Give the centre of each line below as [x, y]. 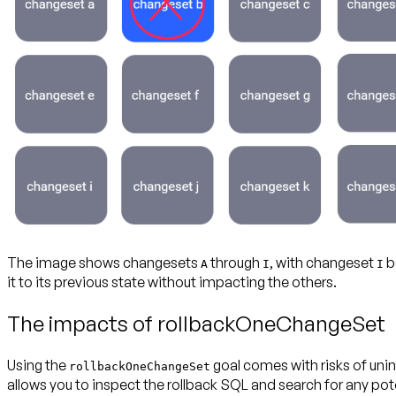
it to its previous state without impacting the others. [172, 282]
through [235, 263]
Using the [38, 366]
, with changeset [323, 263]
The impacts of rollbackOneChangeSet [196, 324]
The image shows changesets [104, 263]
